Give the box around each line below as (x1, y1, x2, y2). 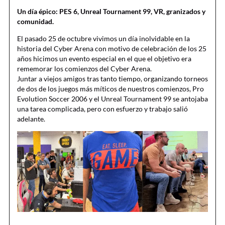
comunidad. (17, 17, 54, 26)
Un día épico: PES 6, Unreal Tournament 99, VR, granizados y (17, 7, 205, 16)
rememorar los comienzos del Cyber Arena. (17, 64, 152, 73)
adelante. (17, 114, 45, 123)
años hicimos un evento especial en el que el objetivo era (17, 54, 191, 63)
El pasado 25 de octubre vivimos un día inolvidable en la (17, 34, 190, 43)
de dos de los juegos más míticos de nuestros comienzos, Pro (17, 84, 204, 93)
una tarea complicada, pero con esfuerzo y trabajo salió (17, 104, 188, 113)
